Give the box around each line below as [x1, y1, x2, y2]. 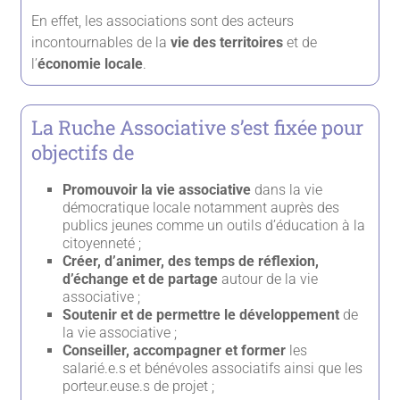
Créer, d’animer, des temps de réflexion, [62, 253, 320, 271]
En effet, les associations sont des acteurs [31, 12, 295, 30]
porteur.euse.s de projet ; [62, 378, 215, 396]
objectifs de [31, 139, 135, 166]
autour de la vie [221, 271, 319, 288]
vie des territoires [167, 34, 284, 52]
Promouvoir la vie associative [62, 181, 255, 199]
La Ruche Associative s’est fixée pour [31, 114, 364, 141]
